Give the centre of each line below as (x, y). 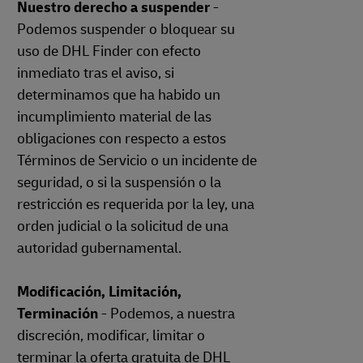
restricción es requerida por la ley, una (136, 205)
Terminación (58, 314)
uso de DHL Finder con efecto (109, 51)
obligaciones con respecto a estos (122, 139)
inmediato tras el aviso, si (96, 73)
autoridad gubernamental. (99, 248)
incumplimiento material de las (114, 117)
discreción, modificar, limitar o (111, 336)
